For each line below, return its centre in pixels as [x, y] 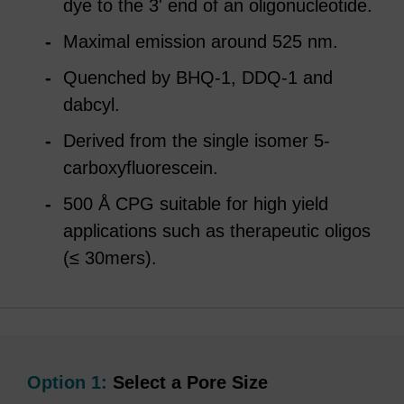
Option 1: [67, 382]
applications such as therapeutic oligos [217, 231]
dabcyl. [92, 105]
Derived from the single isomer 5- [197, 141]
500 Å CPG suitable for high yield [196, 204]
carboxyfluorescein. [141, 168]
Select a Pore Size [188, 382]
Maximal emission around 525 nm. [201, 41]
